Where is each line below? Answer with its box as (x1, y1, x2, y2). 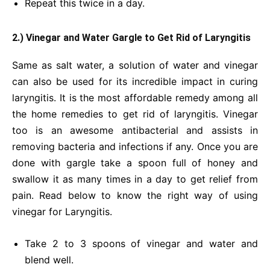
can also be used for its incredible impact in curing (12, 75, 258, 87)
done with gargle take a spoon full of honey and (12, 157, 258, 169)
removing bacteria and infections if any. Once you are (12, 140, 258, 152)
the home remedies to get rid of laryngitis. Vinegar (12, 108, 258, 120)
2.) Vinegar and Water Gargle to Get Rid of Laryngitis (12, 32, 251, 43)
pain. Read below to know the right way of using (12, 189, 258, 201)
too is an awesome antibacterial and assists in (12, 124, 258, 136)
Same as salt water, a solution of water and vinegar (12, 59, 258, 71)
